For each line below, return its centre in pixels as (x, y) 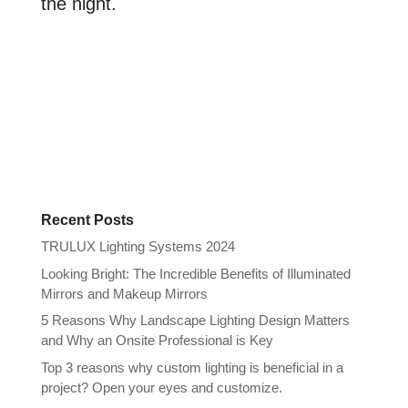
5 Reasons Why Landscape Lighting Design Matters (195, 321)
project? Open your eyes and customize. (163, 387)
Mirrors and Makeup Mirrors (124, 293)
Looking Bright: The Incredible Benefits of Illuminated (195, 273)
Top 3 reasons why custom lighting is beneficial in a (192, 367)
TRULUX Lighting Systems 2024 (138, 247)
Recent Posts (87, 220)
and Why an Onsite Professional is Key (157, 341)
